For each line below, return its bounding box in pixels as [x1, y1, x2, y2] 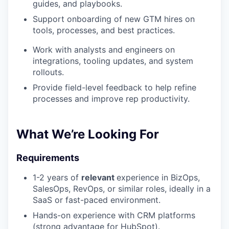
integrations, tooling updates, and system [33, 55, 193, 66]
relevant [81, 172, 117, 182]
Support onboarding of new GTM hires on [33, 13, 195, 24]
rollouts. [33, 66, 64, 77]
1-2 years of [33, 172, 81, 182]
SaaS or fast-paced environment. [33, 194, 161, 205]
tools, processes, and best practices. [33, 25, 175, 35]
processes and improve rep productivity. [33, 93, 190, 104]
